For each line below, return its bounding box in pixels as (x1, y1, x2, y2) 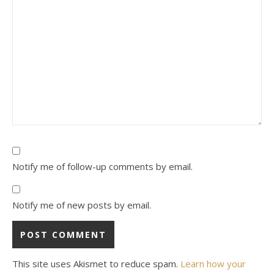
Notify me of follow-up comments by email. (12, 160, 193, 172)
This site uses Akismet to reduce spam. (12, 257, 180, 270)
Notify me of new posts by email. (12, 199, 151, 211)
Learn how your (180, 257, 246, 270)
